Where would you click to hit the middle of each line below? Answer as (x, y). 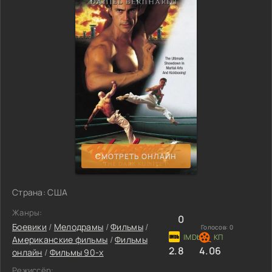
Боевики (29, 227)
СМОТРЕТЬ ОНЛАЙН (136, 156)
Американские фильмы (60, 240)
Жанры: (27, 212)
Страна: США (40, 192)
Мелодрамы (79, 227)
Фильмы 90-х (76, 252)
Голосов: (215, 227)
